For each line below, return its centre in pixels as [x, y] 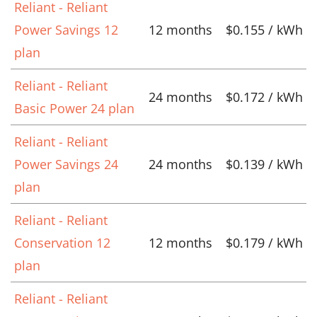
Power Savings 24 [66, 164]
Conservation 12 [62, 242]
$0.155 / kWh [264, 29]
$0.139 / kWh [264, 164]
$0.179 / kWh [264, 242]
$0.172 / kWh [264, 97]
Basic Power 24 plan [74, 108]
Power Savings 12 [66, 29]
